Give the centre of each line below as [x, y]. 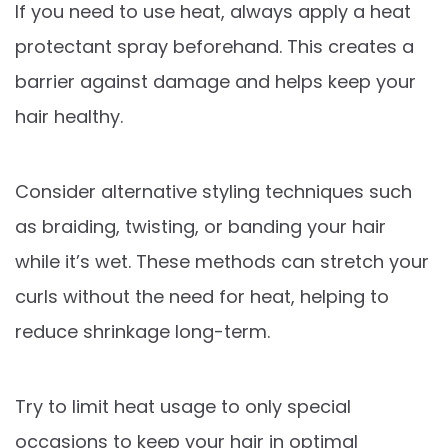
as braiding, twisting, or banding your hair [200, 226]
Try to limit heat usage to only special [183, 406]
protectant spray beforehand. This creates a [214, 46]
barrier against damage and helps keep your [215, 81]
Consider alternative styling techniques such [213, 191]
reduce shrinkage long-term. [142, 331]
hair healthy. [69, 116]
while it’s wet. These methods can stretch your [222, 261]
